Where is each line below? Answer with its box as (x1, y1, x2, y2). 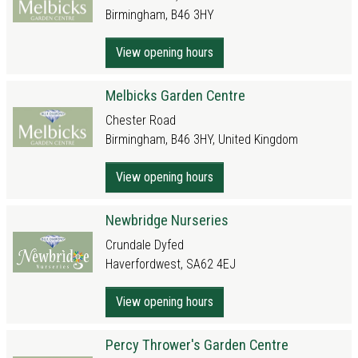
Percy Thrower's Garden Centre (105, 336, 288, 353)
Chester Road (105, 113, 176, 128)
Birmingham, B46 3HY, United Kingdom (105, 132, 298, 147)
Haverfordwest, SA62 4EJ (105, 257, 236, 272)
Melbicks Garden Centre (105, 87, 245, 104)
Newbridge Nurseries (105, 212, 229, 229)
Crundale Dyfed (105, 237, 184, 253)
